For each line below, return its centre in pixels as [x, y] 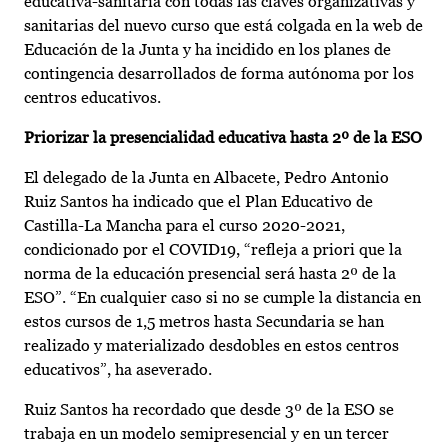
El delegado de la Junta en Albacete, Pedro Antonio [206, 178]
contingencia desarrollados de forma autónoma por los [219, 74]
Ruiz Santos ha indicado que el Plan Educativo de [198, 202]
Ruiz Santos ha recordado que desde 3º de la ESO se [209, 410]
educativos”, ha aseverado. [118, 370]
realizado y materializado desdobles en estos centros [211, 346]
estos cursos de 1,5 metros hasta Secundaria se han [204, 322]
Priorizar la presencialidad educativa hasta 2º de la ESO [223, 138]
